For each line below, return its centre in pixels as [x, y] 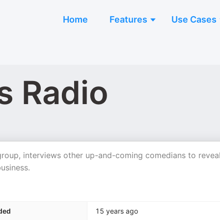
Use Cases [194, 19]
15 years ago [117, 211]
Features [128, 19]
